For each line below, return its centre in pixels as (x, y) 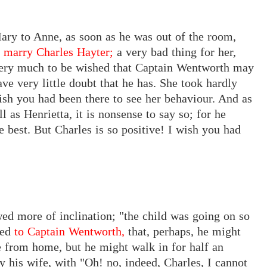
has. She (157, 83)
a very (132, 52)
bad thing (174, 52)
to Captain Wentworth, (69, 232)
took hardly (207, 83)
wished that (104, 68)
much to (37, 68)
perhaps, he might (195, 232)
